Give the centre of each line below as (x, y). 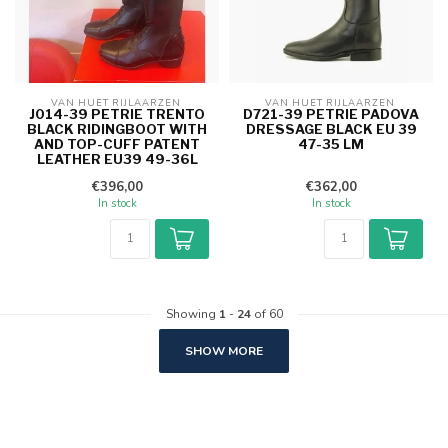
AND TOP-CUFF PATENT (117, 143)
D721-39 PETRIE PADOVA (331, 113)
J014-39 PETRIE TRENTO (117, 113)
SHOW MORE (224, 350)
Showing (192, 313)
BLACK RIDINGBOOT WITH (117, 128)
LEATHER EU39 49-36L (117, 158)
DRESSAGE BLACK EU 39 (331, 128)
